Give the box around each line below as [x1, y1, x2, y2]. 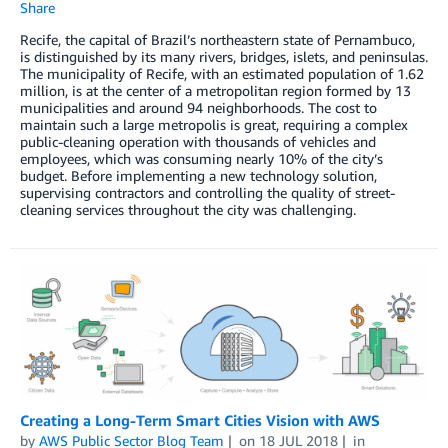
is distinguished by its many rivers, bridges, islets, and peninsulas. [20, 47, 428, 65]
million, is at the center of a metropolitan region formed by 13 [20, 81, 411, 99]
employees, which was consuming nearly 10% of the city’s [20, 149, 383, 167]
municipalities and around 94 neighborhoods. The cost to [20, 98, 377, 116]
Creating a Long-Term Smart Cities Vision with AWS [20, 410, 380, 429]
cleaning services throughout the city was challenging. [20, 200, 356, 218]
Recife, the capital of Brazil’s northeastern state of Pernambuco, [20, 30, 415, 48]
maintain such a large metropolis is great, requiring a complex [20, 115, 408, 133]
